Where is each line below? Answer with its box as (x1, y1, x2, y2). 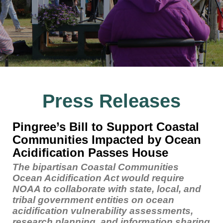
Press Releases (42, 91, 181, 111)
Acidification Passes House (12, 146, 168, 159)
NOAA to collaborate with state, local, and (12, 183, 201, 194)
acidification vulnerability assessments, (12, 205, 193, 216)
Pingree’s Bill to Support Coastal (12, 120, 199, 133)
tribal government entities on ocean (12, 194, 174, 205)
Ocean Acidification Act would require (12, 172, 184, 183)
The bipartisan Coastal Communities (12, 161, 179, 172)
